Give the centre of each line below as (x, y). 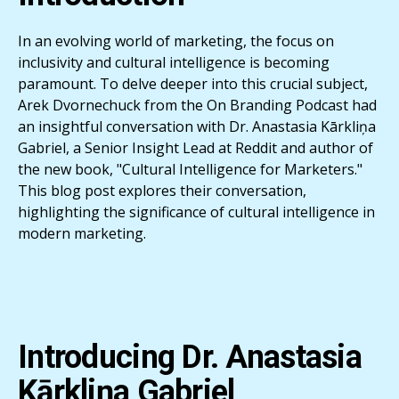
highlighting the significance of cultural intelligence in (196, 212)
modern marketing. (82, 233)
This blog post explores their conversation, (162, 190)
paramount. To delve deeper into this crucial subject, (193, 83)
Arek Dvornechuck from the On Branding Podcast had (197, 105)
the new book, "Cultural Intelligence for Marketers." (190, 169)
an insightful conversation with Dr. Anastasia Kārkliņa (197, 126)
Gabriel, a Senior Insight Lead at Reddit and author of (195, 147)
